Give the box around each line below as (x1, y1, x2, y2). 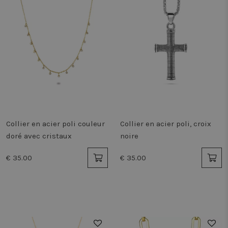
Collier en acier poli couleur (6, 119, 105, 128)
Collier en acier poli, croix (120, 119, 211, 128)
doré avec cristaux (6, 131, 72, 140)
